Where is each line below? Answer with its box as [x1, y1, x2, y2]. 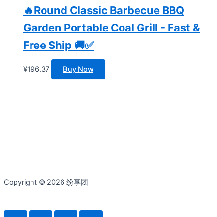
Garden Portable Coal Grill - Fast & [23, 21, 200, 34]
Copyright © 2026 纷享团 [4, 177, 88, 186]
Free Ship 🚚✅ [23, 39, 94, 52]
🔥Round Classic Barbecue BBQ [23, 4, 184, 17]
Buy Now [63, 65, 93, 74]
